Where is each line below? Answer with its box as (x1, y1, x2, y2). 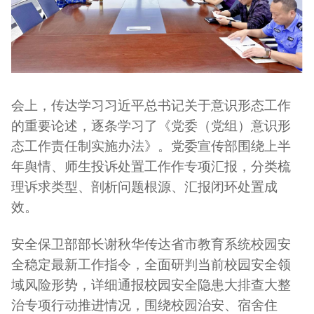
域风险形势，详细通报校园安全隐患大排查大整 (11, 278, 291, 293)
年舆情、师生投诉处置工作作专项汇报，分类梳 (11, 159, 291, 175)
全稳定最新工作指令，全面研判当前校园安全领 (11, 257, 291, 273)
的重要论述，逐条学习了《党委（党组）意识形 (11, 118, 291, 134)
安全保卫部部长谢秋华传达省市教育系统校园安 (11, 237, 291, 252)
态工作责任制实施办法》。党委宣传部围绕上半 (11, 139, 291, 154)
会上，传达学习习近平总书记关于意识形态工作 (11, 98, 291, 114)
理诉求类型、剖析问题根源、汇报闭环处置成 (11, 179, 278, 195)
